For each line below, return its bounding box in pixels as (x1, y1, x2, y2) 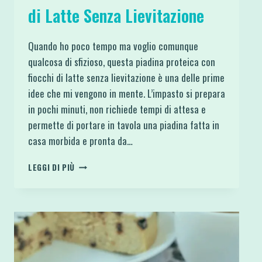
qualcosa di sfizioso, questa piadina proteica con (28, 54, 215, 69)
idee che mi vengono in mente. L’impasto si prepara (28, 85, 225, 101)
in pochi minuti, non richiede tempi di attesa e (28, 101, 206, 116)
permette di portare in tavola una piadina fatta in (28, 117, 219, 132)
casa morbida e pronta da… (28, 133, 133, 148)
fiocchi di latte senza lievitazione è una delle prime (28, 70, 225, 85)
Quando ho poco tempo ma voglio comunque (28, 38, 198, 53)
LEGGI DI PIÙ (28, 161, 75, 173)
